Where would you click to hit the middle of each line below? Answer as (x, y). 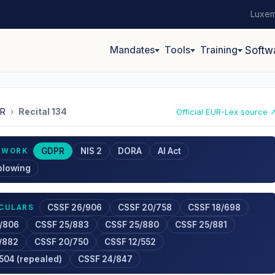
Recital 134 (43, 111)
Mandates (132, 50)
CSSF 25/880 (132, 225)
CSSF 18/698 (214, 207)
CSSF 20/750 (61, 242)
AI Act (170, 151)
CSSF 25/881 (201, 225)
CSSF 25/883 (62, 225)
